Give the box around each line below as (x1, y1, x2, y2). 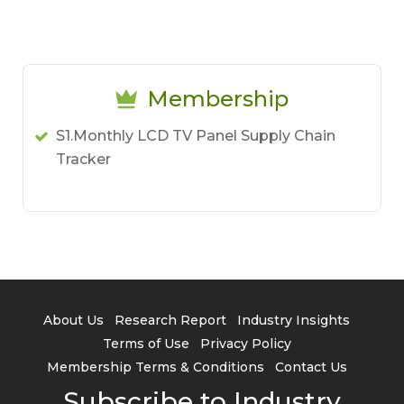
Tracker (56, 151, 111, 168)
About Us (43, 312, 104, 328)
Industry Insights (237, 312, 350, 328)
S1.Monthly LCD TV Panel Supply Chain (56, 127, 335, 144)
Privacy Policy (199, 335, 291, 352)
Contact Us (274, 359, 347, 375)
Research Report (115, 312, 226, 328)
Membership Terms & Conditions (46, 359, 264, 375)
